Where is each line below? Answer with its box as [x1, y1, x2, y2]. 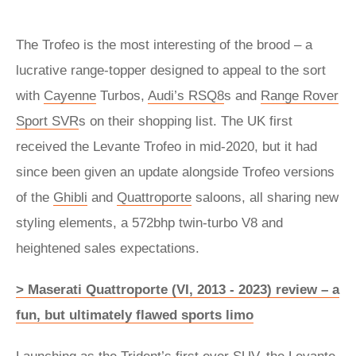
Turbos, [96, 88, 148, 103]
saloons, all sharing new [192, 190, 339, 205]
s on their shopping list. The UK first [79, 114, 292, 129]
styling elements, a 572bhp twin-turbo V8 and [16, 215, 283, 230]
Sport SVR [16, 114, 79, 129]
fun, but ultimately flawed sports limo [16, 308, 253, 323]
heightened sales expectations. [16, 241, 199, 256]
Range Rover [261, 88, 339, 103]
